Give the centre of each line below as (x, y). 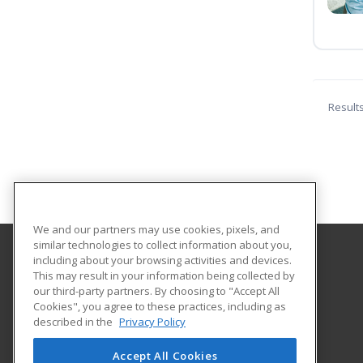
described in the (74, 321)
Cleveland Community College (149, 272)
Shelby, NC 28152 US (121, 325)
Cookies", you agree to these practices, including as (160, 306)
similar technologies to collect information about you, (162, 244)
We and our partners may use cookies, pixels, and (156, 229)
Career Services (112, 290)
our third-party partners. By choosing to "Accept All (156, 290)
